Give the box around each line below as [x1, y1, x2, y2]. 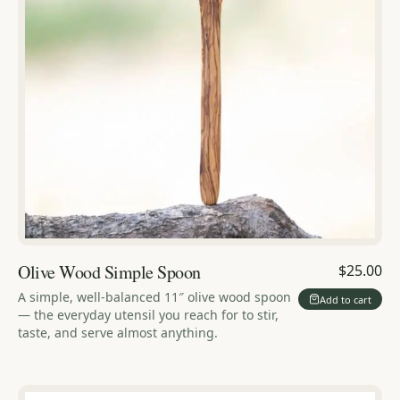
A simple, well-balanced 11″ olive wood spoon [18, 288, 291, 306]
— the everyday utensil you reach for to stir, [18, 306, 279, 324]
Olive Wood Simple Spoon [18, 260, 201, 285]
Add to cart [320, 292, 371, 306]
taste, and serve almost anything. [18, 324, 218, 342]
